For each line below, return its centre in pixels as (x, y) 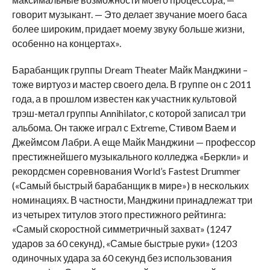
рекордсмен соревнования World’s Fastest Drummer (126, 171)
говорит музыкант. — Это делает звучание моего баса (129, 14)
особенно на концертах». (66, 43)
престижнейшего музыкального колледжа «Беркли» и (130, 156)
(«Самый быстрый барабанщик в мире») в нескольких (130, 185)
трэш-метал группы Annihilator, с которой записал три (129, 113)
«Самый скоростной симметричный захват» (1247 (121, 228)
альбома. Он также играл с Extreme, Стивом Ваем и (124, 127)
